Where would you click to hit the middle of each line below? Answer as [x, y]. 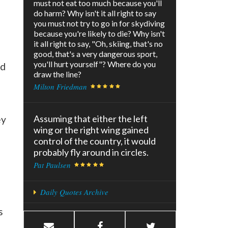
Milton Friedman [60, 87]
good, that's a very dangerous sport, [95, 54]
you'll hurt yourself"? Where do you [95, 64]
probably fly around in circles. [91, 152]
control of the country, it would [95, 141]
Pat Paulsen [52, 165]
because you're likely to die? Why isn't [99, 34]
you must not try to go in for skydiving [99, 23]
